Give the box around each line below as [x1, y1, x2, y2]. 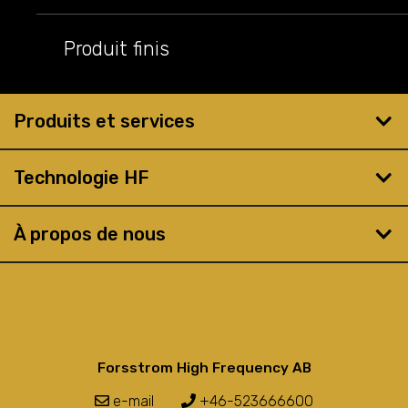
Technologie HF [14, 167, 148, 189]
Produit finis [64, 36, 169, 60]
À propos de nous [14, 223, 166, 245]
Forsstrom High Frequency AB [97, 360, 311, 376]
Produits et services [14, 110, 195, 132]
